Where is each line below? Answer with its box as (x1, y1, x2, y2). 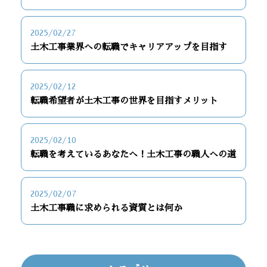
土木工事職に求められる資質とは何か (30, 203, 182, 212)
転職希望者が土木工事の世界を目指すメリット (30, 96, 218, 105)
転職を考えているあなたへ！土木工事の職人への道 (30, 150, 236, 159)
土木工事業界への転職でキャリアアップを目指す (30, 42, 227, 51)
